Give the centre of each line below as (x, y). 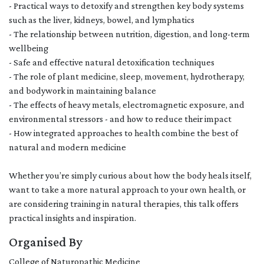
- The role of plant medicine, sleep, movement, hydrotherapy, (127, 76)
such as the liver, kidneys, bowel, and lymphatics (102, 20)
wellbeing (29, 48)
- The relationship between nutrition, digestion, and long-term (129, 34)
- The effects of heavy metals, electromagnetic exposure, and (127, 105)
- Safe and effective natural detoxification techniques (112, 62)
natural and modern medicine (67, 147)
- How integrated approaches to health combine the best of (123, 133)
